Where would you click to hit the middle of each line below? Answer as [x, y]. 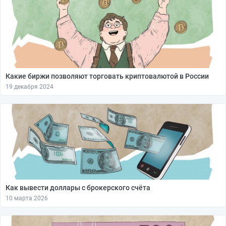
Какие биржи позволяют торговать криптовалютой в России [107, 76]
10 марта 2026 [27, 198]
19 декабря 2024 [30, 87]
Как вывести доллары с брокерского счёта [78, 188]
